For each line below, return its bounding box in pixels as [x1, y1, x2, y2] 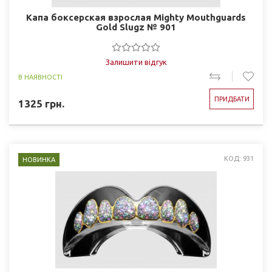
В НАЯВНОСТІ [18, 73, 63, 81]
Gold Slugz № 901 [96, 22, 176, 32]
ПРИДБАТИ [214, 95, 250, 103]
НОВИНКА [22, 156, 55, 163]
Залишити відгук [105, 58, 167, 66]
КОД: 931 [224, 155, 254, 162]
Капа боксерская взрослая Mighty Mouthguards [26, 12, 246, 22]
